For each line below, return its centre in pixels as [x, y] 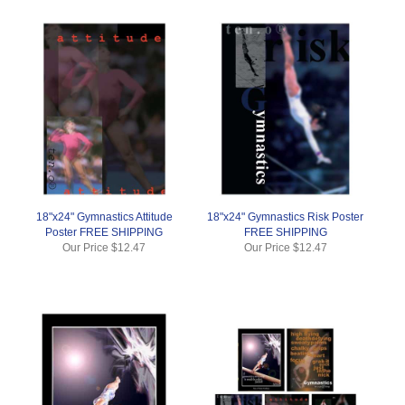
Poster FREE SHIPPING [104, 232]
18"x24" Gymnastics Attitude [104, 217]
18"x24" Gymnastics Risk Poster [286, 217]
